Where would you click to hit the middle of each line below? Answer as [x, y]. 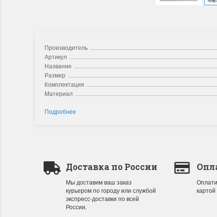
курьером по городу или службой [111, 190]
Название [58, 66]
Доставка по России [111, 167]
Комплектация [64, 84]
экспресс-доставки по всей [102, 198]
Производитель [66, 47]
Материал [59, 93]
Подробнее [60, 111]
